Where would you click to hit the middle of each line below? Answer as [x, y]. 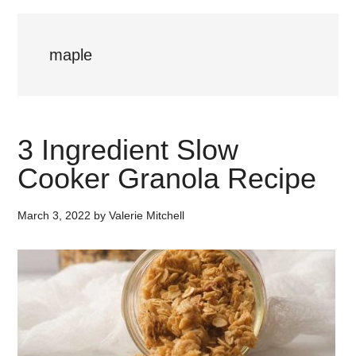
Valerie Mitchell [147, 215]
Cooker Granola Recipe [167, 178]
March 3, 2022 [54, 215]
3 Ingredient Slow [128, 150]
